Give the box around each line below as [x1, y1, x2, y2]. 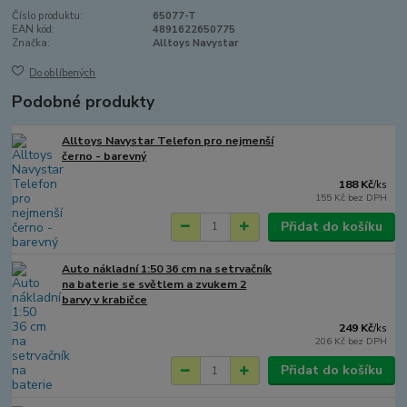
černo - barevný [62, 148, 147, 164]
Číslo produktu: [12, 9, 84, 24]
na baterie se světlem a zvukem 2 [62, 277, 247, 293]
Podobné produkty [12, 90, 155, 113]
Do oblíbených [29, 65, 96, 80]
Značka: [12, 36, 51, 51]
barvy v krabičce [62, 293, 148, 308]
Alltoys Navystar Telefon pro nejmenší [62, 133, 274, 148]
